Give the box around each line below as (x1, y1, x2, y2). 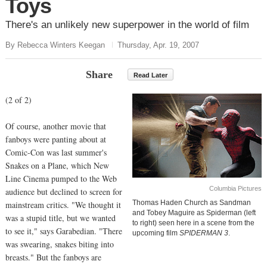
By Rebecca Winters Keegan (5, 40, 105, 49)
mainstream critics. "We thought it (5, 198, 121, 210)
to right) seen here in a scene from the (132, 219, 255, 228)
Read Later (133, 71, 167, 79)
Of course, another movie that (5, 120, 106, 132)
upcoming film (132, 229, 180, 238)
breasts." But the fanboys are (5, 251, 101, 263)
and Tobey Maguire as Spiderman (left (132, 209, 256, 218)
